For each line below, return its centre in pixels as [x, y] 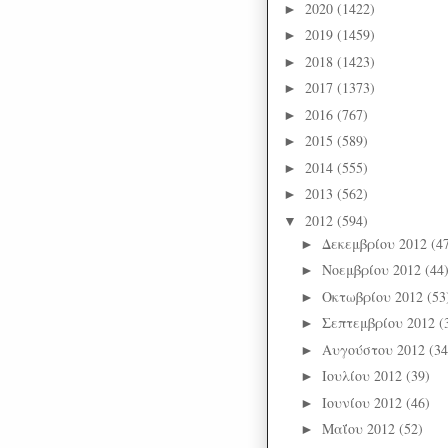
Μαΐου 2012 [360, 429]
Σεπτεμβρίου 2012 [380, 323]
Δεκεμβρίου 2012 [376, 243]
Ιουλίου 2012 [363, 376]
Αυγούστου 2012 [375, 349]
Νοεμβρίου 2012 [373, 270]
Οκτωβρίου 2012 [374, 296]
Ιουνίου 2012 [363, 402]
